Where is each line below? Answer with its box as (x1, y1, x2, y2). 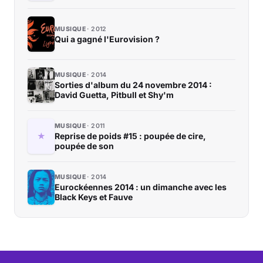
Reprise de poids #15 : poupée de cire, (55, 131, 206, 141)
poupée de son (55, 141, 114, 151)
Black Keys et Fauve (55, 192, 133, 203)
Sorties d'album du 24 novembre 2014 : (55, 80, 212, 90)
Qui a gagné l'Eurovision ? (55, 33, 160, 44)
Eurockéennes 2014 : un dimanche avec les (55, 182, 227, 193)
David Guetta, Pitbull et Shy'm (55, 90, 174, 100)
